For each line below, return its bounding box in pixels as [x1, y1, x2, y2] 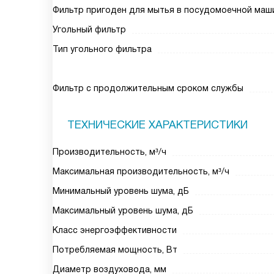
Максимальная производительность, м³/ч [53, 166, 229, 176]
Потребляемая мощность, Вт [53, 245, 177, 254]
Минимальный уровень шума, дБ [53, 186, 189, 196]
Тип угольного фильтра [53, 44, 152, 54]
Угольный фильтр [53, 24, 126, 34]
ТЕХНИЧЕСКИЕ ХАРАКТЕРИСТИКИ [67, 119, 248, 131]
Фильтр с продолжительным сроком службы [53, 83, 243, 93]
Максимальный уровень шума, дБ [53, 206, 193, 215]
